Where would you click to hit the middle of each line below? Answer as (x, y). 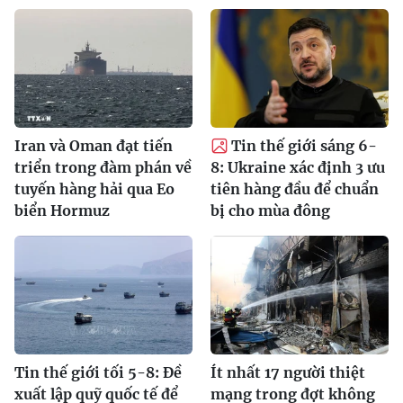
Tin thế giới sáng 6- (304, 146)
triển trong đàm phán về (103, 168)
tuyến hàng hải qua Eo (94, 189)
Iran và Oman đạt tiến (94, 146)
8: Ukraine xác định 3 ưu (298, 168)
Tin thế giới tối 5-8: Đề (98, 373)
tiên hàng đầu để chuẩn (295, 189)
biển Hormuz (62, 211)
